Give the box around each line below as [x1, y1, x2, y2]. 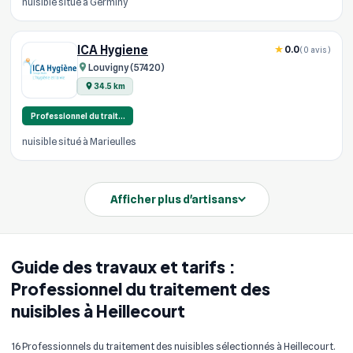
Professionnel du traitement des [11, 277, 270, 299]
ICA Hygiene [77, 43, 148, 58]
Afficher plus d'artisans [110, 192, 238, 206]
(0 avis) [299, 44, 331, 54]
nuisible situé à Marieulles [22, 135, 136, 147]
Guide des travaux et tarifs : [11, 255, 236, 277]
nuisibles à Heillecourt [11, 299, 185, 321]
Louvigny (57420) [88, 61, 165, 73]
